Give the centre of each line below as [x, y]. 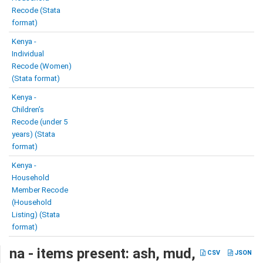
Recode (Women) [42, 66]
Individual [28, 54]
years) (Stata [33, 134]
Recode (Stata [36, 10]
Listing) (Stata [36, 215]
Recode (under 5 [40, 122]
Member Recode [40, 190]
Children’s [28, 109]
